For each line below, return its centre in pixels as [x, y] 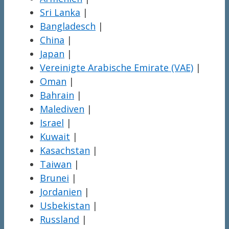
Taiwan [56, 164]
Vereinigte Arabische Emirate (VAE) [117, 68]
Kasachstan [65, 151]
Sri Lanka [60, 13]
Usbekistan [65, 206]
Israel [52, 123]
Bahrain [57, 95]
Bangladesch [68, 26]
